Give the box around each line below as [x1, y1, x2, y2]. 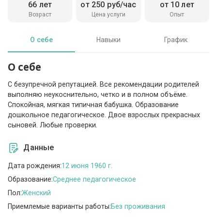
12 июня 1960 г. [62, 161, 113, 170]
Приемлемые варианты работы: [8, 202, 111, 210]
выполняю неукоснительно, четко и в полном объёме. [8, 91, 188, 99]
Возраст [29, 11, 52, 18]
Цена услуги [92, 11, 125, 18]
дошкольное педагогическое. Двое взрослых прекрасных [8, 111, 201, 119]
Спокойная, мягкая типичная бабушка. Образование [8, 101, 179, 109]
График [164, 35, 187, 44]
